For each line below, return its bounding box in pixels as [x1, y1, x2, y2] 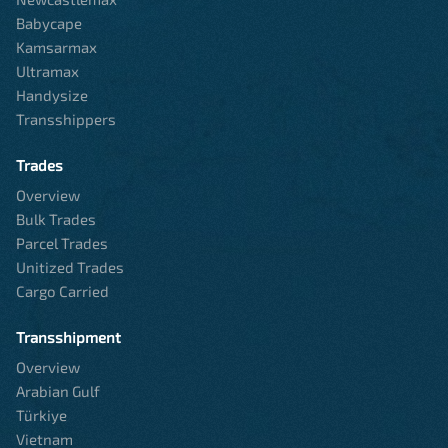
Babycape [16, 14, 82, 33]
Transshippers [16, 110, 116, 129]
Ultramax [16, 62, 79, 81]
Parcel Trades [16, 234, 108, 253]
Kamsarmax [16, 38, 97, 57]
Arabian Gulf [16, 382, 100, 401]
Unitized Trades [16, 258, 124, 277]
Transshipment [16, 328, 121, 347]
